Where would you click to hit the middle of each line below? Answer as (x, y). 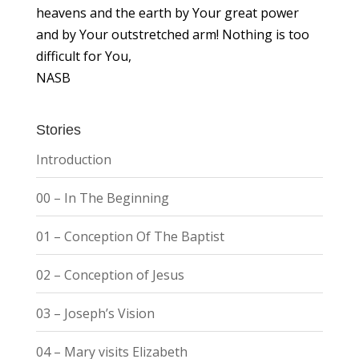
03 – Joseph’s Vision (95, 313)
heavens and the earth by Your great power (167, 12)
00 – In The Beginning (102, 198)
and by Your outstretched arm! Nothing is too (172, 34)
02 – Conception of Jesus (110, 274)
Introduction (73, 159)
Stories (58, 129)
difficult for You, (83, 56)
